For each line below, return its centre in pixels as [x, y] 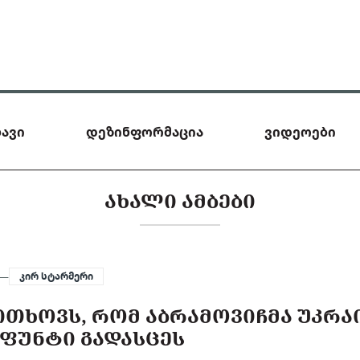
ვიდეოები [300, 131]
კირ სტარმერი [57, 276]
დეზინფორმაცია [145, 131]
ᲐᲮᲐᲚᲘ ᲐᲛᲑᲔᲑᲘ [180, 200]
